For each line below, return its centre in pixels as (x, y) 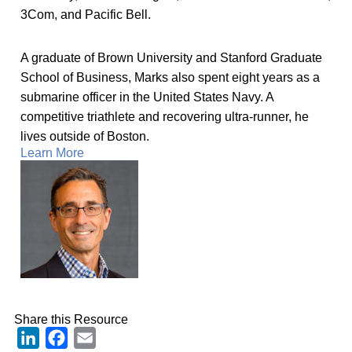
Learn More (52, 152)
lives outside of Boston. (85, 136)
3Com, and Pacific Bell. (86, 14)
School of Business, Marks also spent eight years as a (170, 77)
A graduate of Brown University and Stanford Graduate (171, 57)
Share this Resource (71, 319)
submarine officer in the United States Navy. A (147, 97)
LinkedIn (63, 337)
